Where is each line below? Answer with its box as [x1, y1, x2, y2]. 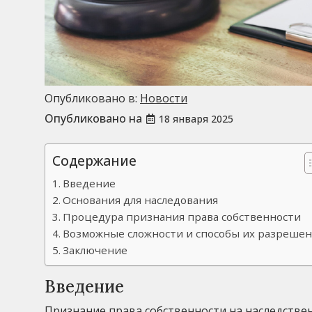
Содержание [52, 151, 136, 171]
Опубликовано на [45, 111, 145, 127]
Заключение [63, 243, 128, 258]
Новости [140, 91, 187, 107]
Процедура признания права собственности [63, 210, 302, 224]
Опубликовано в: [45, 91, 140, 107]
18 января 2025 [159, 112, 233, 126]
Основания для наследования [63, 193, 219, 208]
